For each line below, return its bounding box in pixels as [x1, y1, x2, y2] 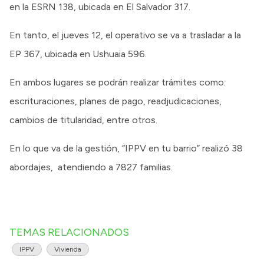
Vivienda [54, 245, 81, 254]
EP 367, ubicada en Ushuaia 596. [9, 48, 147, 60]
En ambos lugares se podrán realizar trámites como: [9, 77, 226, 88]
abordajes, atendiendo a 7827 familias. [9, 161, 173, 173]
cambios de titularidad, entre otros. [9, 114, 157, 126]
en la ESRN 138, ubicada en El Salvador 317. [9, 1, 190, 13]
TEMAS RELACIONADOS [9, 226, 129, 239]
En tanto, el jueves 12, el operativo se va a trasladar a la [9, 29, 241, 41]
